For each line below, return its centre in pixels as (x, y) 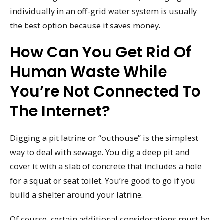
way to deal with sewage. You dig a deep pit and (100, 152)
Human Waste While (88, 71)
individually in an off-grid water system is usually (103, 11)
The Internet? (60, 111)
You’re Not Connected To (105, 91)
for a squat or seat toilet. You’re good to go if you (103, 180)
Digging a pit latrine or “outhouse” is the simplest (104, 137)
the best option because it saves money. (85, 26)
